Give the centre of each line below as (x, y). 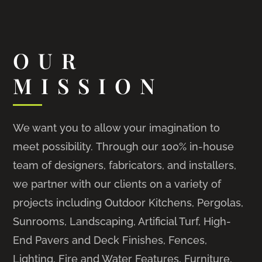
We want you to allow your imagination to (117, 127)
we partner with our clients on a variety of (117, 184)
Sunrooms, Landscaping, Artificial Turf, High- (122, 221)
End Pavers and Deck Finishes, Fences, (110, 240)
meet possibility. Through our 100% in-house (124, 146)
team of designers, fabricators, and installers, (125, 165)
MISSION (89, 85)
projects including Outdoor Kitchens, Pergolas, (128, 202)
